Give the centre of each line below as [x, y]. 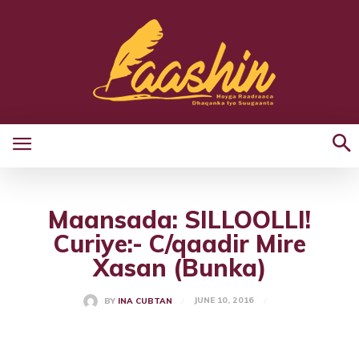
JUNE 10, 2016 [224, 301]
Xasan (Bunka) [179, 268]
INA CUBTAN [145, 301]
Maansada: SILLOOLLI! [179, 220]
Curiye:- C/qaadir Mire [179, 244]
